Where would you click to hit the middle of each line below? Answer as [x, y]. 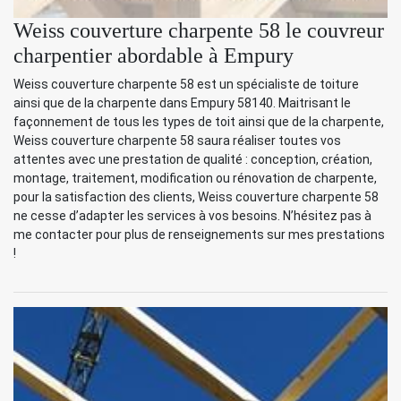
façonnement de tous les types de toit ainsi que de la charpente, [199, 122]
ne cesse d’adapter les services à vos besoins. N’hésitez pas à [192, 216]
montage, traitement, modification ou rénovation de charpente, [195, 179]
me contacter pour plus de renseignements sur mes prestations [199, 235]
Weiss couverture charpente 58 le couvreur [199, 31]
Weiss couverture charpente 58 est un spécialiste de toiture [186, 85]
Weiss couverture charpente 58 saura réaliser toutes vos [177, 141]
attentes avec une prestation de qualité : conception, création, [193, 160]
